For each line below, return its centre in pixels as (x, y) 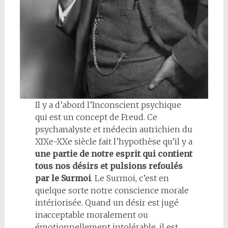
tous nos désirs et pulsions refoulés (109, 166)
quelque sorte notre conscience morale (112, 191)
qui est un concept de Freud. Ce (96, 117)
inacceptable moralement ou (91, 215)
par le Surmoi (63, 178)
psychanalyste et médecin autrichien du (113, 130)
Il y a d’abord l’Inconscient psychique (108, 105)
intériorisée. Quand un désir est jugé (107, 203)
